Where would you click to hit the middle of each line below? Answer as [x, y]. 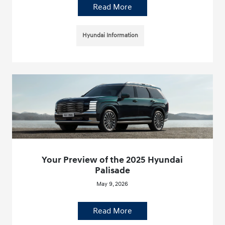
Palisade [112, 171]
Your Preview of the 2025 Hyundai [113, 160]
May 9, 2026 [113, 184]
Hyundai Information [110, 36]
